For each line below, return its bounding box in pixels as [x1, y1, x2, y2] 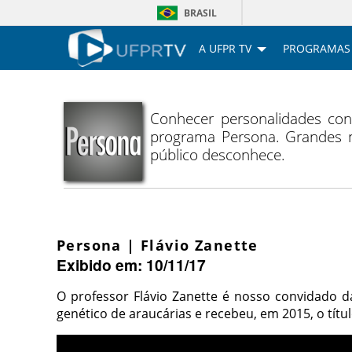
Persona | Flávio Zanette [57, 236, 258, 255]
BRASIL [184, 6, 217, 20]
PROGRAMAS [283, 40, 350, 56]
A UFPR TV [199, 40, 251, 56]
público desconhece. [150, 144, 286, 166]
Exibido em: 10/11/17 [57, 254, 206, 277]
